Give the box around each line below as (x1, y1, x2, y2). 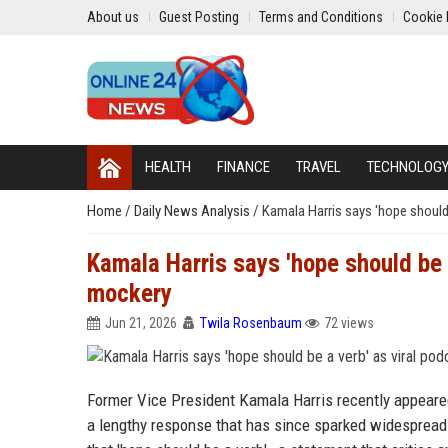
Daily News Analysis (134, 202, 253, 220)
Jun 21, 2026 (105, 315, 177, 331)
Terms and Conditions (259, 9, 383, 25)
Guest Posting (159, 9, 239, 25)
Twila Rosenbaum (200, 315, 302, 331)
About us (87, 9, 139, 25)
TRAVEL (296, 158, 341, 176)
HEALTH (145, 158, 191, 176)
